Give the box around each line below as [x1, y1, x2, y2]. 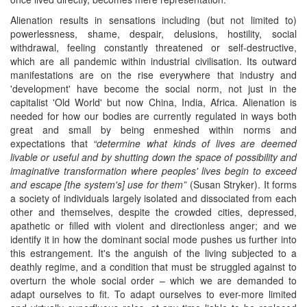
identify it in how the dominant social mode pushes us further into [10, 232, 297, 246]
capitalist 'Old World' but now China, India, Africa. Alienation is [10, 95, 297, 109]
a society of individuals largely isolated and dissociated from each [10, 191, 297, 205]
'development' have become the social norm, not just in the [10, 81, 297, 95]
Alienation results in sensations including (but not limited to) [10, 12, 297, 27]
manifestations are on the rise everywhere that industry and [10, 67, 297, 82]
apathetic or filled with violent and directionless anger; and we [10, 218, 297, 232]
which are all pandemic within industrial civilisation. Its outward [10, 53, 297, 68]
